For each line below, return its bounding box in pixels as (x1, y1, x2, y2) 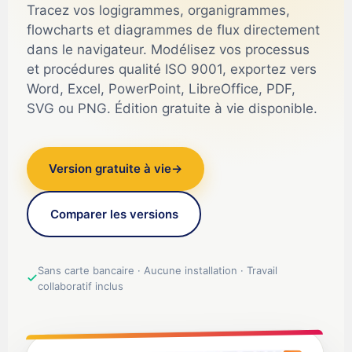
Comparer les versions (49, 206, 178, 222)
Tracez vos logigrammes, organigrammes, (27, 2, 290, 18)
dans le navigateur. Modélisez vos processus (27, 42, 310, 57)
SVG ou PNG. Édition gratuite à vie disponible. (27, 101, 317, 116)
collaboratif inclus (38, 280, 123, 292)
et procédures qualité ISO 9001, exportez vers (27, 61, 317, 77)
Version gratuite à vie (49, 161, 171, 176)
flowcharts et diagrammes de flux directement (27, 22, 320, 38)
